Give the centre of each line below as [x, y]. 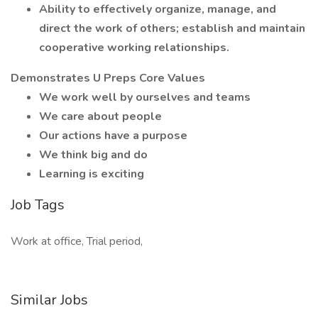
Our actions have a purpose [113, 136]
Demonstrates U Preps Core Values [108, 78]
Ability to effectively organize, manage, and [158, 9]
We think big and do [93, 155]
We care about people [100, 116]
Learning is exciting [92, 174]
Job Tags [38, 205]
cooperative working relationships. [134, 48]
